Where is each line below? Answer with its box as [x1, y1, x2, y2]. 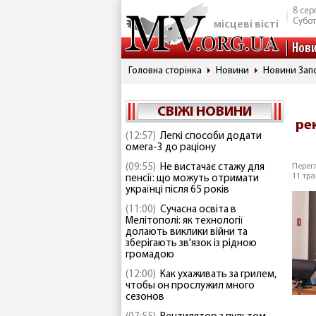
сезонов [126, 292, 164, 303]
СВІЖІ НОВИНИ [157, 105, 252, 119]
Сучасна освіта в [160, 205, 236, 215]
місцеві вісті [214, 19, 279, 30]
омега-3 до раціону [126, 142, 216, 153]
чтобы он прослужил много [126, 281, 255, 291]
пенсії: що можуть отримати [126, 174, 259, 184]
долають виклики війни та [126, 227, 248, 238]
